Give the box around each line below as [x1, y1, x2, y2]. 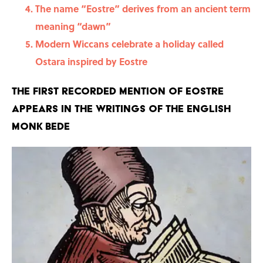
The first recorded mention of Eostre [12, 85, 224, 97]
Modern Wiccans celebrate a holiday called [35, 37, 224, 51]
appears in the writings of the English [12, 102, 231, 115]
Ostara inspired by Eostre [35, 55, 147, 69]
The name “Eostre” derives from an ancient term [35, 2, 251, 16]
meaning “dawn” [35, 19, 111, 33]
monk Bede [12, 120, 70, 133]
